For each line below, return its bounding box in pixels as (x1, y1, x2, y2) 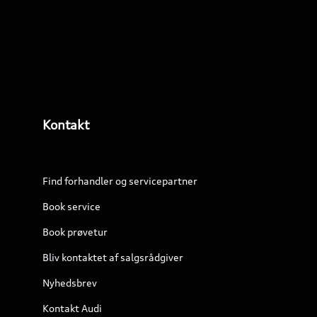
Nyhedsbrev (42, 277, 97, 289)
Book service (42, 200, 100, 212)
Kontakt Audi (42, 302, 102, 314)
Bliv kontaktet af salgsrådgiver (42, 251, 183, 263)
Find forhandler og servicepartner (42, 175, 197, 187)
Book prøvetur (42, 226, 108, 238)
